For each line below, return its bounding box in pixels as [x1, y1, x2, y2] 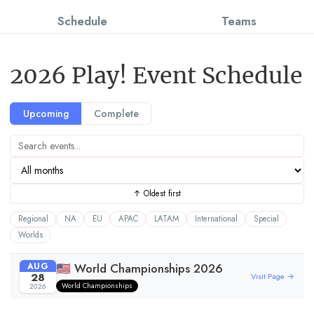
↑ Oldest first [133, 187, 181, 199]
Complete [93, 106, 139, 121]
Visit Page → [251, 271, 294, 282]
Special [253, 213, 279, 225]
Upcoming [22, 106, 69, 121]
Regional [18, 213, 48, 225]
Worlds [18, 229, 43, 241]
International [194, 213, 238, 225]
